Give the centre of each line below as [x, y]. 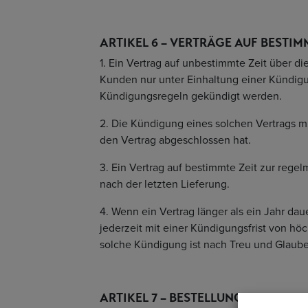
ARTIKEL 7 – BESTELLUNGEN [181, 298]
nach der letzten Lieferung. [165, 184]
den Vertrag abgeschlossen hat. [175, 140]
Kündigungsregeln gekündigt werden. [191, 96]
